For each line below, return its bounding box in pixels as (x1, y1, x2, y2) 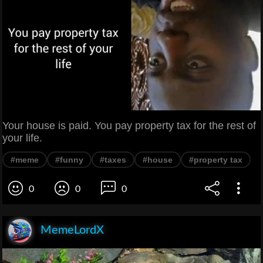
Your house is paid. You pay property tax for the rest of (2, 119, 256, 131)
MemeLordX (41, 224, 104, 236)
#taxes (100, 154, 126, 164)
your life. (2, 131, 42, 144)
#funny (55, 154, 83, 164)
